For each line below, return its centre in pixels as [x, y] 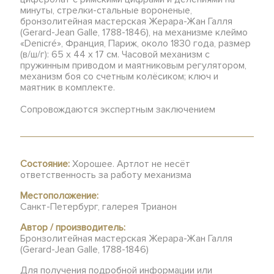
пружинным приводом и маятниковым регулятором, [134, 65]
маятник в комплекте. [68, 87]
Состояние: [45, 164]
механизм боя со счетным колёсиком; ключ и [120, 76]
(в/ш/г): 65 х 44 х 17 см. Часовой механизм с [115, 54]
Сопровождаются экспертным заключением [118, 109]
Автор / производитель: [73, 228]
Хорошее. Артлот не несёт [130, 164]
